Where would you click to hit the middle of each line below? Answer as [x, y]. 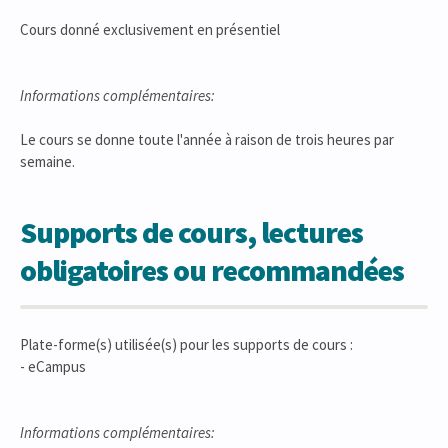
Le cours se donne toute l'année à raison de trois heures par [207, 139]
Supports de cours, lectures [191, 232]
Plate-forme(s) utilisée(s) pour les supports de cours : [186, 344]
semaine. [47, 161]
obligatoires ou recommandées [212, 270]
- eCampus [53, 366]
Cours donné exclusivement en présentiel [150, 29]
